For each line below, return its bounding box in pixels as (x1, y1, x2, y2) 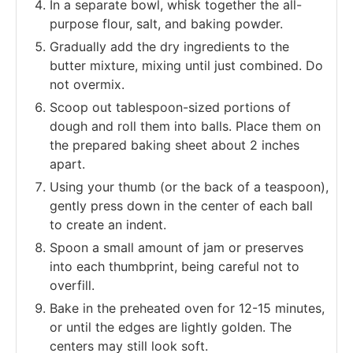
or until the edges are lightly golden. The (50, 318, 292, 335)
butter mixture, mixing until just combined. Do (50, 57, 323, 73)
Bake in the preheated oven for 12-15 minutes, (50, 299, 325, 316)
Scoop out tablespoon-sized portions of (50, 98, 291, 115)
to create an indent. (50, 216, 166, 232)
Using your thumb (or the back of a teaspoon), (50, 178, 329, 195)
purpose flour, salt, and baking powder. (50, 15, 283, 32)
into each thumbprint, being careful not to (50, 258, 299, 274)
